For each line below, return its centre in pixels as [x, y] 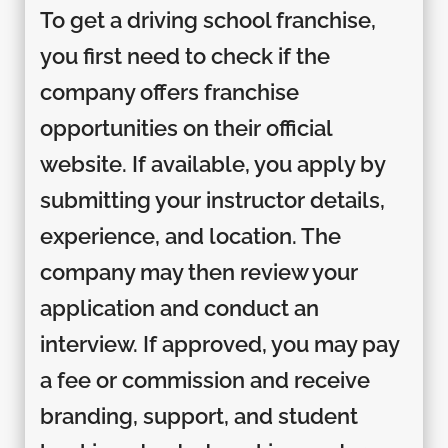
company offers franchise [169, 91]
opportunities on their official [185, 127]
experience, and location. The [190, 235]
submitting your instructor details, [212, 199]
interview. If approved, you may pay [219, 343]
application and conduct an [179, 307]
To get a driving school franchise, [207, 19]
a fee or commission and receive [204, 379]
